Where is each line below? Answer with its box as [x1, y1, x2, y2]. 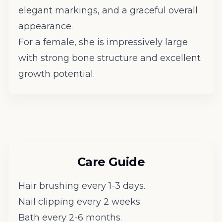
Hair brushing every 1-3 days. [18, 180, 145, 191]
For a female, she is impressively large [18, 36, 188, 48]
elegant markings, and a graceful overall [18, 4, 198, 16]
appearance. [18, 20, 73, 32]
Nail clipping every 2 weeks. [18, 196, 142, 207]
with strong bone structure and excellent [18, 52, 201, 63]
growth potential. [18, 68, 95, 79]
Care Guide [77, 154, 145, 169]
